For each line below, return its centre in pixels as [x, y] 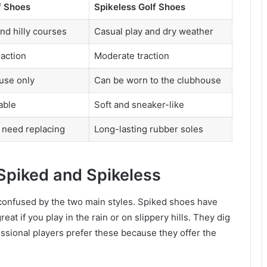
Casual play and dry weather [153, 31]
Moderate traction [131, 55]
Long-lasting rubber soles [148, 129]
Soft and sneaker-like [139, 104]
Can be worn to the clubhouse [157, 80]
